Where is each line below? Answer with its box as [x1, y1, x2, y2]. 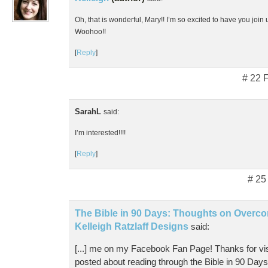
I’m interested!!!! [75, 128, 126, 136]
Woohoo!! [75, 27, 106, 35]
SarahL [75, 106, 103, 116]
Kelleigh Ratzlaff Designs [75, 221, 188, 232]
